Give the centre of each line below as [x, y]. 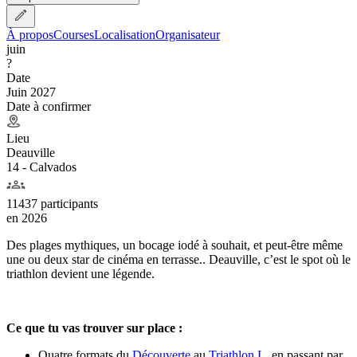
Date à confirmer [49, 106]
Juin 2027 [31, 92]
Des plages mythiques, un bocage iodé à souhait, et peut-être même [175, 245]
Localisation [125, 34]
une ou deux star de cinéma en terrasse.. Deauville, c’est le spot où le [178, 259]
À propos [30, 34]
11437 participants [52, 203]
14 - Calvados [41, 167]
